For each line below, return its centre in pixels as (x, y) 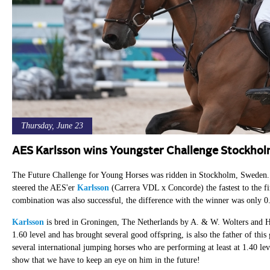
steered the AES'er (44, 187)
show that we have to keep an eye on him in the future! (107, 260)
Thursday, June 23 (52, 125)
